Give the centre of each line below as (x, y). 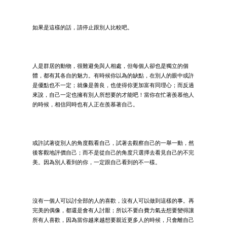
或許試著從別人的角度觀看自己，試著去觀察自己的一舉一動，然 (113, 143)
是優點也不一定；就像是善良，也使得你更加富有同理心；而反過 (113, 85)
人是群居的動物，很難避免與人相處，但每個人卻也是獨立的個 (110, 66)
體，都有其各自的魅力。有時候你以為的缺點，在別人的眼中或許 (113, 75)
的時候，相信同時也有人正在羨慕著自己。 (85, 104)
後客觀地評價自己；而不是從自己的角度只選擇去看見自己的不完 (113, 152)
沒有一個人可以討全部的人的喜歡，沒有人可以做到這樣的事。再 (113, 200)
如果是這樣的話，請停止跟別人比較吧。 (83, 27)
